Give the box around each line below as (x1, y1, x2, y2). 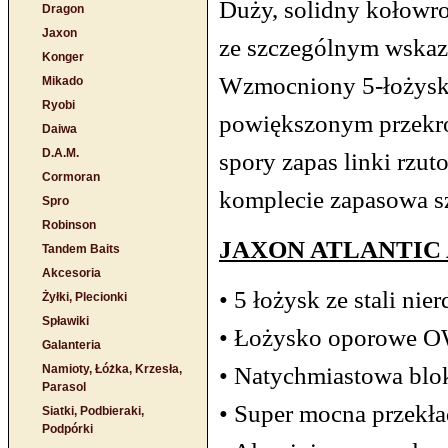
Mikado (42, 74, 83, 88)
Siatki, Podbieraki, (42, 404, 144, 418)
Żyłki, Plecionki (42, 290, 127, 304)
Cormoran (42, 170, 100, 184)
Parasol (42, 380, 86, 394)
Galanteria (42, 338, 101, 352)
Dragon (42, 2, 84, 16)
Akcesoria (42, 266, 101, 280)
